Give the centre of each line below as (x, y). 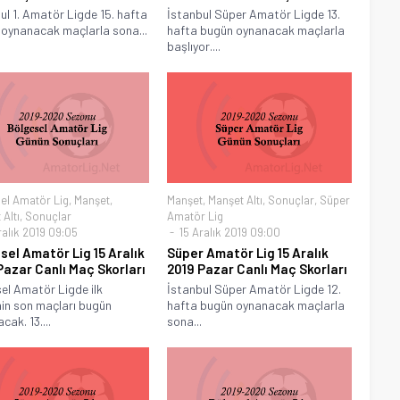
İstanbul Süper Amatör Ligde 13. (254, 13)
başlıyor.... (194, 46)
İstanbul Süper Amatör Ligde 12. (254, 288)
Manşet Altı (236, 200)
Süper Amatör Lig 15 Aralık (248, 252)
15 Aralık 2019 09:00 (229, 232)
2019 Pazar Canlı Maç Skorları (258, 268)
